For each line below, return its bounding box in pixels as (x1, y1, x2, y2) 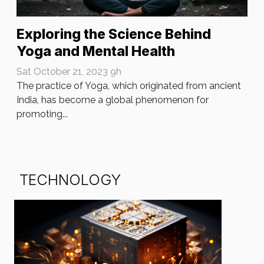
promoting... (16, 108, 68, 120)
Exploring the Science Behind (16, 25, 211, 42)
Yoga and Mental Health (16, 42, 175, 60)
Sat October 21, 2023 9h (16, 65, 121, 77)
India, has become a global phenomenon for (16, 94, 209, 105)
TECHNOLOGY (19, 170, 121, 189)
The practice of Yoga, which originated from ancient (16, 80, 241, 91)
